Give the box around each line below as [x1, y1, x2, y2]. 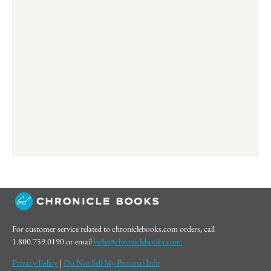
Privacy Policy [12, 256, 57, 268]
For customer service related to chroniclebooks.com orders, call [12, 223, 215, 234]
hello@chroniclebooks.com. [94, 235, 183, 247]
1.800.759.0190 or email [12, 235, 94, 247]
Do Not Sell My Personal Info [64, 256, 160, 268]
